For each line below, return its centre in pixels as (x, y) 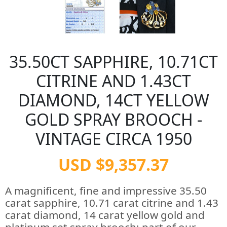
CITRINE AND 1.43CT (113, 81)
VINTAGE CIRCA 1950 (113, 139)
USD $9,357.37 (113, 164)
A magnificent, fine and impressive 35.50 (106, 191)
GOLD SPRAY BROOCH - (113, 119)
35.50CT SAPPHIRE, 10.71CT (113, 62)
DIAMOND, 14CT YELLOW (113, 100)
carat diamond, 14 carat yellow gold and (105, 215)
